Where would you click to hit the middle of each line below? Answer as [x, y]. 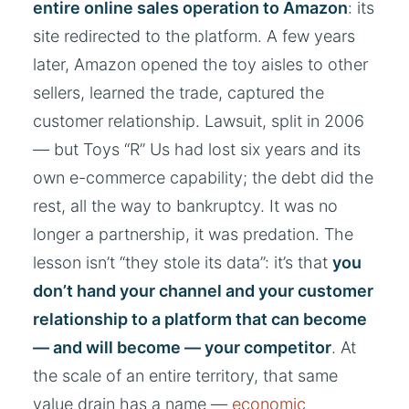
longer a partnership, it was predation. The [193, 234]
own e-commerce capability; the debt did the [203, 177]
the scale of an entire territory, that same [185, 375]
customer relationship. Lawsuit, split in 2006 [199, 121]
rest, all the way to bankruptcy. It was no [185, 205]
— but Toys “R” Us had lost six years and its [197, 149]
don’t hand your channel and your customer [203, 290]
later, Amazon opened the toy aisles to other [200, 64]
